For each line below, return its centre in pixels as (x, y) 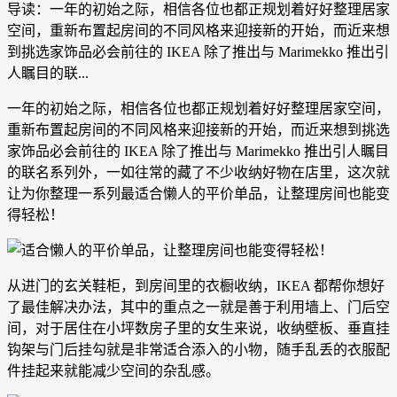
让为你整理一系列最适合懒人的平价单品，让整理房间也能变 (198, 194)
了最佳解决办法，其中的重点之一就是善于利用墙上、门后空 (198, 307)
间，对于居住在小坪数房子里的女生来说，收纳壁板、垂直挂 (198, 329)
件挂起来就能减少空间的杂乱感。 (113, 371)
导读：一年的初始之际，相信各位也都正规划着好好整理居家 (198, 10)
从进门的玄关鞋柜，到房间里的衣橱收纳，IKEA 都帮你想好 (196, 286)
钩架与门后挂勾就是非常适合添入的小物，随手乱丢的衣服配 (198, 350)
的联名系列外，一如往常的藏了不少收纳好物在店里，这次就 (198, 173)
